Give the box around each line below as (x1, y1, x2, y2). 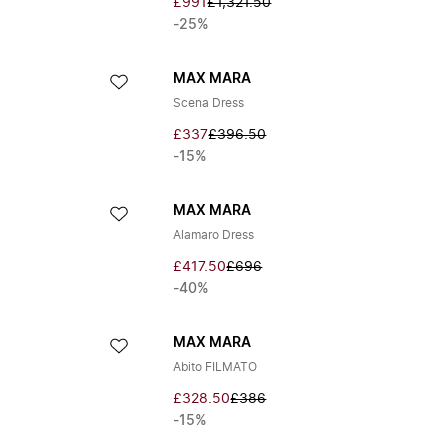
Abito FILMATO (173, 361, 258, 373)
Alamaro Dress (173, 229, 255, 241)
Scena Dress (173, 97, 245, 109)
